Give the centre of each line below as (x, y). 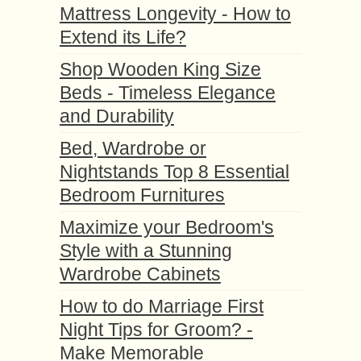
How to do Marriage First (162, 306)
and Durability (117, 116)
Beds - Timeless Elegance (168, 93)
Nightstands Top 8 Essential (174, 172)
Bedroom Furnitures (142, 195)
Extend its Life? (123, 37)
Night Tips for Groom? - (156, 330)
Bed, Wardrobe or (133, 148)
